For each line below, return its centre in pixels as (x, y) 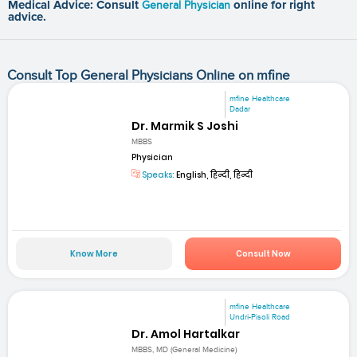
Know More (94, 253)
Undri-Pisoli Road (260, 317)
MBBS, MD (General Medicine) (184, 349)
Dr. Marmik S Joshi (185, 126)
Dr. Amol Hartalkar (186, 333)
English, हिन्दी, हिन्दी (214, 175)
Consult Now (263, 253)
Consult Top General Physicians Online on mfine (148, 75)
